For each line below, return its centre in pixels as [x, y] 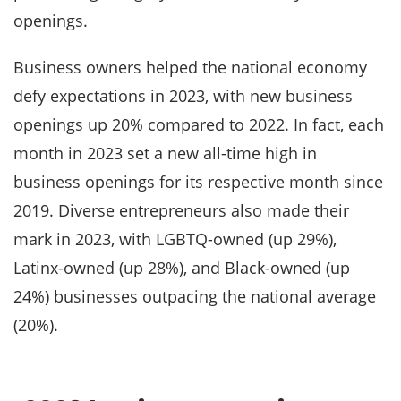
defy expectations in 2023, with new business [183, 96]
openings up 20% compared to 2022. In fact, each [199, 124]
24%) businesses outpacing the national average [195, 296]
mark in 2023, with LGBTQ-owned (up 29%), [175, 239]
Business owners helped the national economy [190, 67]
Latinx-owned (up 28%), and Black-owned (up [182, 268]
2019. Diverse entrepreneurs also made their [181, 210]
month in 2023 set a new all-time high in [165, 153]
